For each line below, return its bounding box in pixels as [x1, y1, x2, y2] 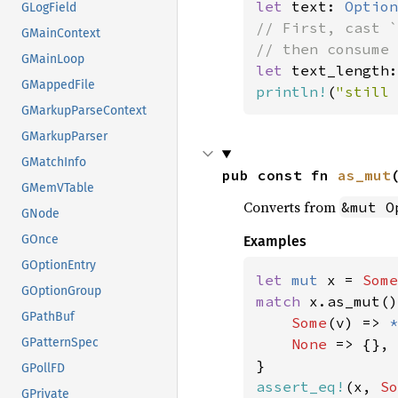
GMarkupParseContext [21, 103, 147, 119]
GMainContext [21, 26, 100, 42]
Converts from [243, 197, 339, 217]
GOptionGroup [21, 283, 101, 299]
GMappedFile [21, 77, 95, 93]
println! [255, 83, 327, 100]
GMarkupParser [21, 129, 107, 145]
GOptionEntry [21, 258, 96, 274]
